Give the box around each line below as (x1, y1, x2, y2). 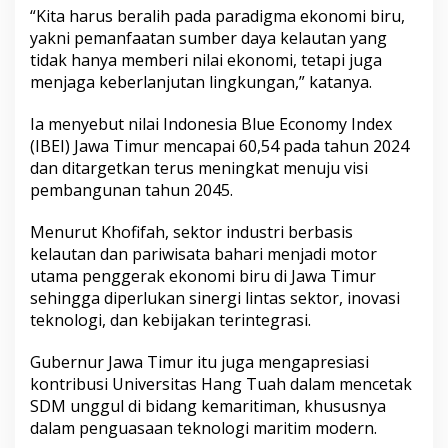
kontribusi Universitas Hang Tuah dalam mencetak (30, 373, 412, 396)
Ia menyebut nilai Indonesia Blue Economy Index (30, 113, 392, 136)
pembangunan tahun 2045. (30, 179, 233, 202)
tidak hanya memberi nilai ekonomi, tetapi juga (30, 49, 382, 72)
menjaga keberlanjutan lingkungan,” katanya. (30, 71, 372, 94)
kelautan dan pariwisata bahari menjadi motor (30, 243, 377, 266)
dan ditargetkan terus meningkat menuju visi (30, 157, 368, 180)
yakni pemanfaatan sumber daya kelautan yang (30, 27, 387, 50)
